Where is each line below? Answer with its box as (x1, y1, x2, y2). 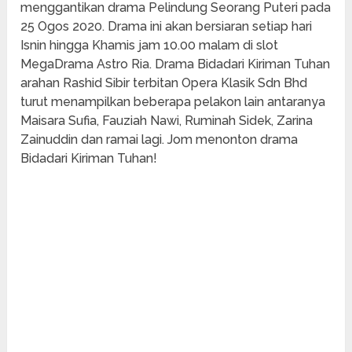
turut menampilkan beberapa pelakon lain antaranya (20, 94, 326, 110)
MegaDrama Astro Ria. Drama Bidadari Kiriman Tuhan (20, 57, 331, 72)
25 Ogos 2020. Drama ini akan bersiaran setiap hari (20, 19, 313, 35)
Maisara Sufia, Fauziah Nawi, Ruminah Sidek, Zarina (20, 113, 313, 129)
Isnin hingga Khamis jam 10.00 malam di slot (20, 38, 279, 53)
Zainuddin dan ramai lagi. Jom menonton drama (20, 132, 299, 148)
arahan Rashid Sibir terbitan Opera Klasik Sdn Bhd (20, 75, 308, 91)
